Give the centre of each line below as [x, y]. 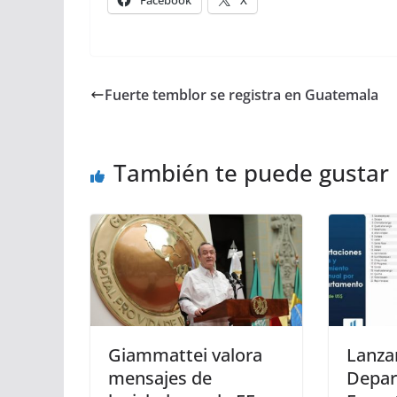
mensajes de [160, 378]
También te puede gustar [251, 172]
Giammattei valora [185, 354]
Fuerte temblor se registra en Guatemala [241, 94]
